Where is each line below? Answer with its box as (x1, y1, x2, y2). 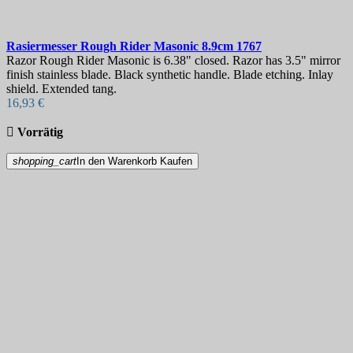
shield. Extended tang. (6, 82, 117, 96)
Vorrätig (17, 125, 63, 139)
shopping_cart (13, 155, 76, 168)
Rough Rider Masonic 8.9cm (80, 39, 236, 54)
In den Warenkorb (76, 155, 157, 168)
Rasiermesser (6, 39, 80, 54)
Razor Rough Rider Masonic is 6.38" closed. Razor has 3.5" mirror (6, 54, 340, 68)
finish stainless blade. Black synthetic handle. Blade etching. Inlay (6, 68, 333, 82)
